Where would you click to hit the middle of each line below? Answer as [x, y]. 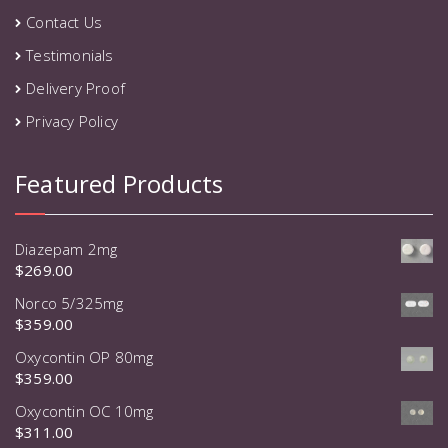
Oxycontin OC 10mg [84, 410]
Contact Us [64, 21]
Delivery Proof [76, 87]
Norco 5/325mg [69, 302]
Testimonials [70, 54]
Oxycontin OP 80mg [84, 356]
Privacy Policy [72, 120]
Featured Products [119, 183]
